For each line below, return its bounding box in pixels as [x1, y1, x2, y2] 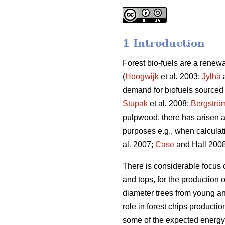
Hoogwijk [125, 72, 159, 81]
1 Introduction [123, 37, 205, 50]
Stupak [123, 99, 148, 108]
